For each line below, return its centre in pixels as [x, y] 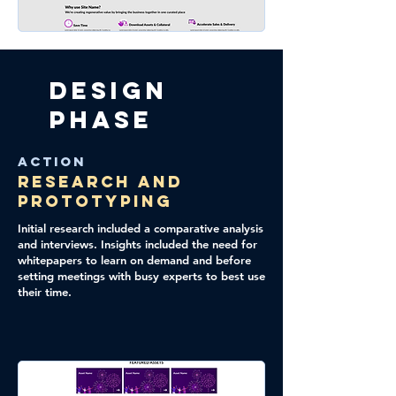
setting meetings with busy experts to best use [141, 276]
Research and [100, 182]
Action [52, 161]
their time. [45, 292]
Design [109, 90]
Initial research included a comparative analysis [141, 228]
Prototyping [95, 201]
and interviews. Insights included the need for [137, 244]
